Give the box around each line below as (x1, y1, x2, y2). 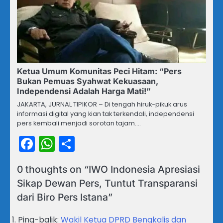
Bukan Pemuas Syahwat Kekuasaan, (17, 76, 158, 87)
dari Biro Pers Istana (17, 191, 108, 204)
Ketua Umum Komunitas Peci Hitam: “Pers (17, 66, 182, 77)
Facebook (35, 132, 111, 155)
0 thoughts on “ (17, 163, 89, 176)
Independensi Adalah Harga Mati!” (17, 86, 151, 97)
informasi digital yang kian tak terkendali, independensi (17, 109, 194, 119)
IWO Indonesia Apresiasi (89, 163, 200, 176)
